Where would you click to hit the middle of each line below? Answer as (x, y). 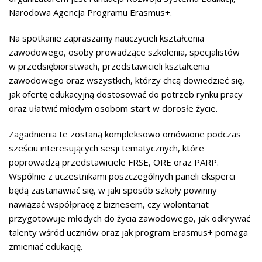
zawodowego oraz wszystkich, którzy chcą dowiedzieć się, (127, 80)
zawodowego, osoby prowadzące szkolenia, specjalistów (124, 52)
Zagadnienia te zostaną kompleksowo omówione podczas (125, 134)
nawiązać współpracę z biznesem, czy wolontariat (109, 204)
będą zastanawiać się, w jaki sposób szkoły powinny (113, 190)
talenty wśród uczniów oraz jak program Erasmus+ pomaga (128, 232)
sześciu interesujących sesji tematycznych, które (106, 148)
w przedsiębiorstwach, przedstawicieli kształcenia (109, 66)
